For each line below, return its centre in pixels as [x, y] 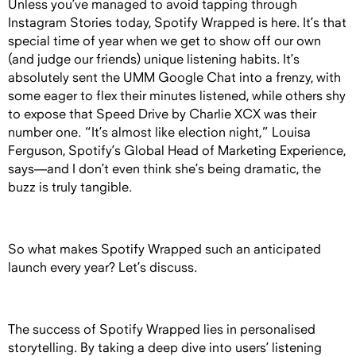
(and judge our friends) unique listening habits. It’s [154, 60]
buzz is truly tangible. [72, 188]
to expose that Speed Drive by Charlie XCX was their [162, 114]
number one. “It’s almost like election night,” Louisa [159, 133]
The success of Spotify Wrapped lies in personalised [162, 330]
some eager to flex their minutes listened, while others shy [177, 96]
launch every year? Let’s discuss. [104, 268]
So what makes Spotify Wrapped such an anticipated [164, 250]
